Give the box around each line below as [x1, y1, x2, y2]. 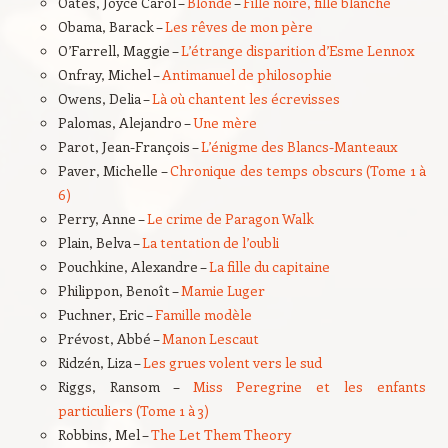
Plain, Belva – [57, 233, 142, 252]
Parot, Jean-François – [57, 137, 201, 156]
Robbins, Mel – [57, 425, 151, 444]
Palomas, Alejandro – [57, 113, 193, 132]
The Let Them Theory [150, 425, 291, 444]
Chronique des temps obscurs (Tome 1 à [170, 161, 427, 180]
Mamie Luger [180, 281, 265, 300]
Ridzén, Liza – [57, 353, 143, 372]
